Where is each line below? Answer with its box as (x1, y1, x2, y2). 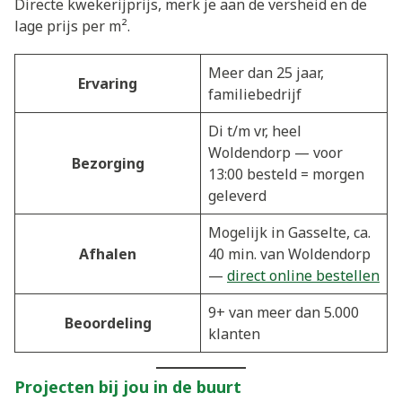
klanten (208, 323, 260, 344)
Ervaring (78, 73, 137, 93)
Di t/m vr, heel (208, 120, 301, 141)
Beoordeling (64, 312, 152, 333)
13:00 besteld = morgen (208, 163, 364, 184)
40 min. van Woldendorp (208, 243, 371, 264)
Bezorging (71, 153, 144, 173)
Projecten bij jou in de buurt (14, 375, 241, 398)
